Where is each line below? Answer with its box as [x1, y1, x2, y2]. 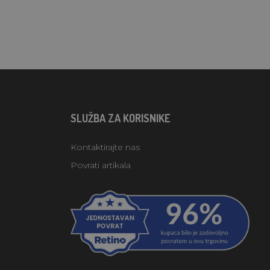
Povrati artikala [71, 159, 131, 171]
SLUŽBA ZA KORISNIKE [71, 111, 171, 125]
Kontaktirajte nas [71, 141, 140, 152]
